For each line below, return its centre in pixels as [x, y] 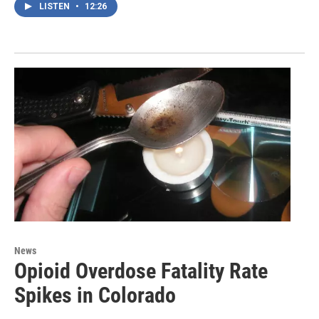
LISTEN [56, 7]
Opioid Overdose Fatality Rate [141, 271]
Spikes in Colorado [95, 296]
